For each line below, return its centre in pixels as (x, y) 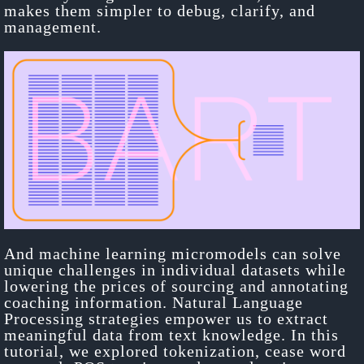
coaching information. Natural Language (154, 302)
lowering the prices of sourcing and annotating (176, 286)
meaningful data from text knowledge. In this (171, 334)
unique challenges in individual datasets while (175, 269)
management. (53, 26)
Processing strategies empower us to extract (166, 318)
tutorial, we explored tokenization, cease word (175, 351)
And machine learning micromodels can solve (173, 253)
